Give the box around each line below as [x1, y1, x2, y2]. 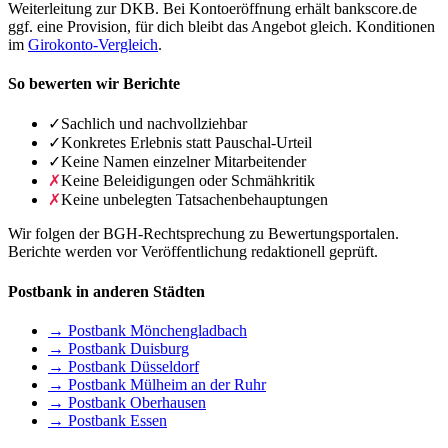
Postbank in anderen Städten [8, 282, 205, 300]
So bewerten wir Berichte [8, 74, 180, 92]
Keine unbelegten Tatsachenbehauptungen [61, 191, 328, 209]
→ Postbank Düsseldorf [48, 357, 199, 375]
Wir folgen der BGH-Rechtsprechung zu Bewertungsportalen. [8, 225, 399, 243]
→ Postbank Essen [48, 411, 167, 429]
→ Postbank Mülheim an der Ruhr [48, 375, 266, 393]
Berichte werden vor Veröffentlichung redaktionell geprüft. [8, 243, 378, 261]
